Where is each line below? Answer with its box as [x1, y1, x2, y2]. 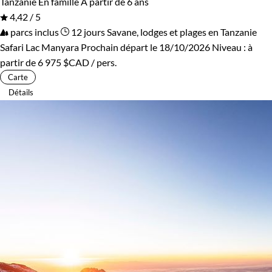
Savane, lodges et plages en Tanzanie [107, 25, 257, 38]
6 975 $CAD [38, 56, 89, 68]
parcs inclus [8, 25, 59, 38]
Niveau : [212, 41, 248, 53]
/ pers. [89, 56, 117, 68]
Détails [8, 87, 33, 97]
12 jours [69, 25, 105, 38]
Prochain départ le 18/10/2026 [81, 41, 210, 53]
